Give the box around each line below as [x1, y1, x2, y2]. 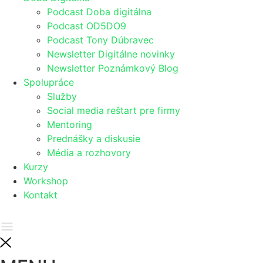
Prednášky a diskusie [47, 133, 140, 144]
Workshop [23, 175, 68, 187]
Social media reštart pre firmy [47, 104, 180, 116]
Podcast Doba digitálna [47, 6, 151, 18]
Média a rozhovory [47, 147, 131, 159]
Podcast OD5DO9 [47, 20, 126, 32]
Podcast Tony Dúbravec [47, 34, 154, 46]
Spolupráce [23, 76, 74, 88]
